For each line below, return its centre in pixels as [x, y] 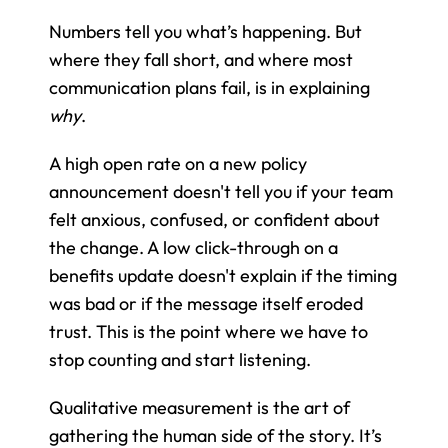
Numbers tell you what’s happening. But [205, 31]
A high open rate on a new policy [178, 163]
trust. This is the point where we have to [208, 331]
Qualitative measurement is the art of [199, 407]
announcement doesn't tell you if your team [221, 191]
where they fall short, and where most [201, 59]
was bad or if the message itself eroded [206, 303]
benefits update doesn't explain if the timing [223, 275]
